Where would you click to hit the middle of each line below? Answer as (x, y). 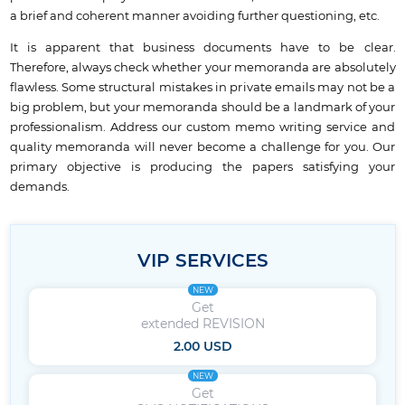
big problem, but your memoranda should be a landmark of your (202, 108)
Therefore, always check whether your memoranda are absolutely (202, 68)
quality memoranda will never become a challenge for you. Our (202, 148)
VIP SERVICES (202, 262)
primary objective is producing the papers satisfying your (202, 168)
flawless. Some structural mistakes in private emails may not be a (202, 88)
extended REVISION (202, 325)
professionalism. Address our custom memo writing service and (202, 128)
